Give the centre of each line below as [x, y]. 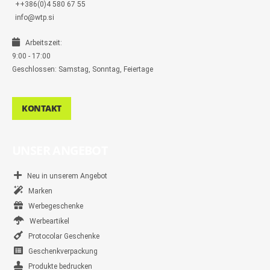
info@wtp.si [35, 18]
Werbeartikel [47, 221]
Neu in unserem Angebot [64, 176]
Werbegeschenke [53, 206]
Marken [38, 191]
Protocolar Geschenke [61, 237]
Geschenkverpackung [60, 252]
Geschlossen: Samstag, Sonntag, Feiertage [83, 70]
